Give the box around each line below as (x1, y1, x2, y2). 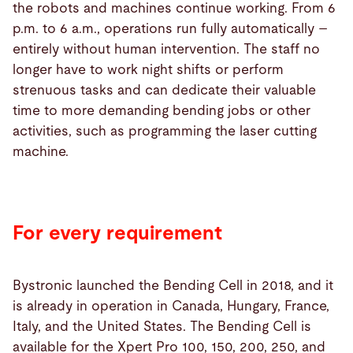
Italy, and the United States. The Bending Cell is (13, 319, 311, 333)
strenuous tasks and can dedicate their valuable (13, 84, 316, 98)
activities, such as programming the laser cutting (13, 124, 317, 139)
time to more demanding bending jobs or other (13, 104, 310, 118)
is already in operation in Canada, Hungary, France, (13, 299, 329, 313)
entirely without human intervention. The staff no (13, 43, 320, 57)
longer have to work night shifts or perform (13, 63, 284, 77)
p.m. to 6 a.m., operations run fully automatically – (13, 22, 328, 36)
